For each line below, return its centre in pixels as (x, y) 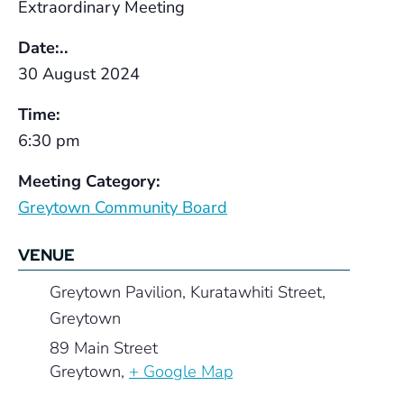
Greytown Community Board (123, 207)
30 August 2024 (79, 74)
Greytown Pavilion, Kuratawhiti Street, (188, 292)
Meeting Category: (89, 181)
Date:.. (43, 48)
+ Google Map (181, 372)
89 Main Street (104, 348)
